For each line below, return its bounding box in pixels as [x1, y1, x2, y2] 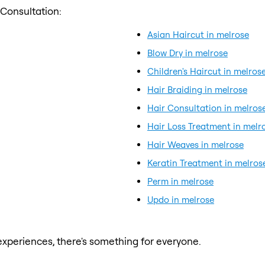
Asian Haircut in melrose [147, 28, 249, 40]
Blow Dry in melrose [147, 47, 228, 59]
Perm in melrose [147, 175, 214, 187]
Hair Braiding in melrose [147, 83, 247, 95]
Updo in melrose [147, 193, 214, 205]
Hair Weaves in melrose [147, 138, 244, 150]
